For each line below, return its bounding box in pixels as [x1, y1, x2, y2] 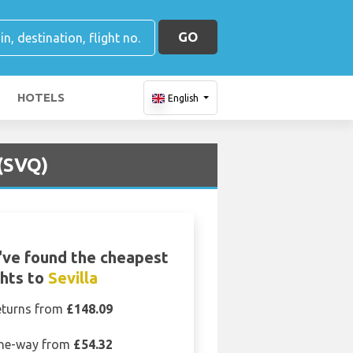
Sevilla [47, 269, 98, 287]
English [167, 93, 199, 103]
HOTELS [17, 91, 65, 104]
